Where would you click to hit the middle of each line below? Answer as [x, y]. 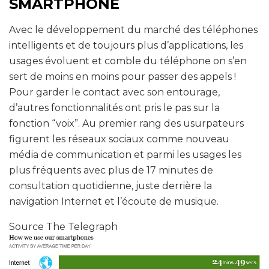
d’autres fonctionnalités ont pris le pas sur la [114, 107]
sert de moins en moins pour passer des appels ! [122, 76]
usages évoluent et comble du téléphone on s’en [128, 61]
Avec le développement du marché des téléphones [133, 29]
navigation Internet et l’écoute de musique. [114, 201]
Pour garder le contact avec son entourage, [114, 92]
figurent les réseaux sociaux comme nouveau [119, 139]
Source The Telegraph [63, 226]
